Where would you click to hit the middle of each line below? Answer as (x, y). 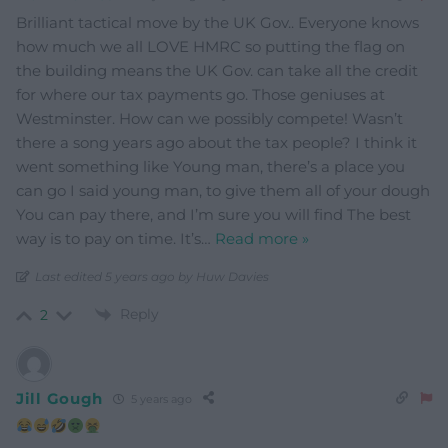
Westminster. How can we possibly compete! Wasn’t (209, 118)
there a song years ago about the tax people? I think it (216, 142)
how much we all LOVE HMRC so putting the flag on (210, 46)
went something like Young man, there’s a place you (210, 166)
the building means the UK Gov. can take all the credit (217, 70)
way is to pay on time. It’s (108, 238)
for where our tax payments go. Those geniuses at (200, 94)
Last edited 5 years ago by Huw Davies (152, 276)
